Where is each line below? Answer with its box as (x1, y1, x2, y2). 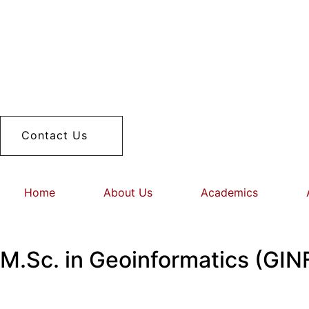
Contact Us (21, 128, 88, 142)
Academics (201, 186, 258, 200)
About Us (103, 186, 152, 200)
